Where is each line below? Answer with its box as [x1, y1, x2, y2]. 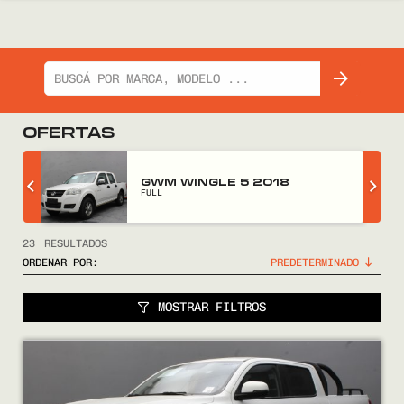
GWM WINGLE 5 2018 [140, 175, 289, 188]
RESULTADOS [44, 237, 107, 250]
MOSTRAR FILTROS [158, 299, 266, 315]
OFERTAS [23, 123, 115, 140]
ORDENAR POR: [23, 256, 98, 269]
